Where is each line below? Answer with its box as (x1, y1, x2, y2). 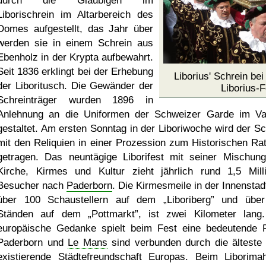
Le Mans (68, 237, 107, 248)
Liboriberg (166, 194, 211, 205)
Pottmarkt (91, 208, 135, 220)
